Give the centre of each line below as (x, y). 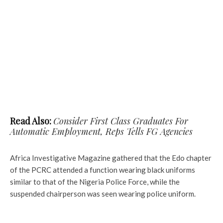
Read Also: (32, 121)
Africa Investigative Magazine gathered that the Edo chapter (111, 158)
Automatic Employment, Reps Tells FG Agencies (101, 131)
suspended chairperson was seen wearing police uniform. (103, 194)
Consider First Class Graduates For (121, 121)
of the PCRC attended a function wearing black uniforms (103, 170)
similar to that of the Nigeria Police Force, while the (95, 182)
